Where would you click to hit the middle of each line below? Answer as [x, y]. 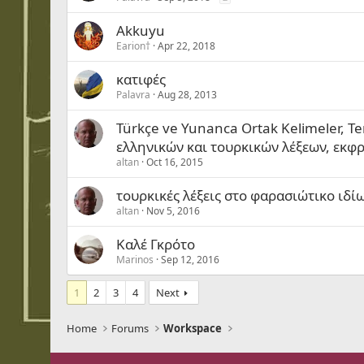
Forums [130, 328]
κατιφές [141, 79]
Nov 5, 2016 [173, 211]
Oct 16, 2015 [175, 162]
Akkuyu [141, 30]
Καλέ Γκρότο [156, 244]
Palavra [133, 95]
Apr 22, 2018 [186, 46]
